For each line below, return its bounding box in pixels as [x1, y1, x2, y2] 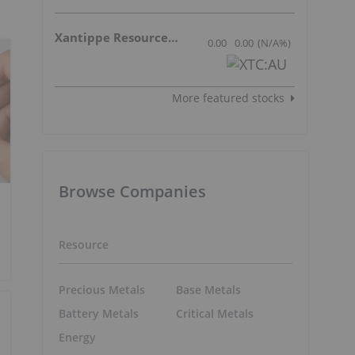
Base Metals [175, 282, 241, 298]
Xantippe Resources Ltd [168, 29, 178, 46]
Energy [59, 330, 96, 345]
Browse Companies [59, 181, 206, 203]
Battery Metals [59, 306, 139, 322]
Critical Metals [175, 306, 254, 322]
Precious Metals [59, 282, 145, 298]
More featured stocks [172, 90, 284, 106]
